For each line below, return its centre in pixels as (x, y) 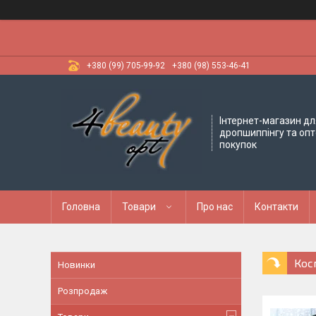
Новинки (77, 265)
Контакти (276, 207)
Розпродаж (83, 291)
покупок (238, 144)
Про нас (215, 207)
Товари (139, 207)
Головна (81, 207)
